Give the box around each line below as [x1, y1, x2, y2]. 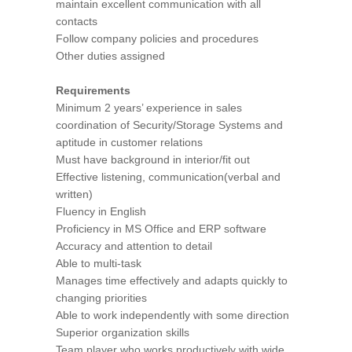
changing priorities [56, 291, 147, 304]
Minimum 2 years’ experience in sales [56, 101, 242, 114]
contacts [56, 15, 97, 27]
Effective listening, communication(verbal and [56, 170, 280, 183]
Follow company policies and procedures [56, 32, 258, 45]
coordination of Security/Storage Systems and [56, 119, 283, 131]
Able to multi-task [56, 257, 141, 269]
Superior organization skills [56, 326, 189, 339]
